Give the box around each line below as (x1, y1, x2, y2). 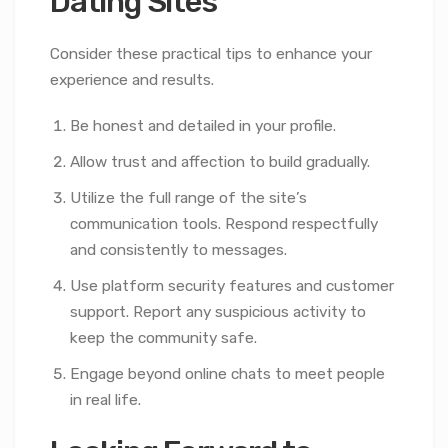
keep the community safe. (70, 329, 257, 348)
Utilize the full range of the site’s (70, 189, 307, 208)
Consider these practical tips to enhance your (50, 45, 372, 64)
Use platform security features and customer (70, 277, 394, 296)
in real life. (70, 391, 141, 410)
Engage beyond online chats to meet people (70, 365, 385, 384)
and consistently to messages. (70, 241, 287, 260)
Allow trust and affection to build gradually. (70, 153, 370, 172)
